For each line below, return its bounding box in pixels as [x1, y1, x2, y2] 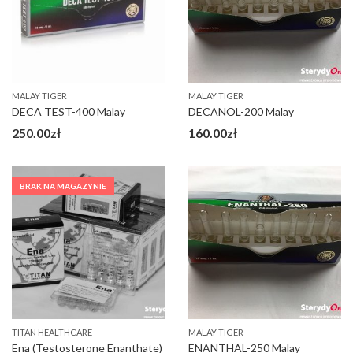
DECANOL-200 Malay [188, 105, 294, 118]
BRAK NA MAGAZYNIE [20, 181, 106, 191]
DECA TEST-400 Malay [12, 105, 125, 118]
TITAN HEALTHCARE [12, 327, 92, 337]
